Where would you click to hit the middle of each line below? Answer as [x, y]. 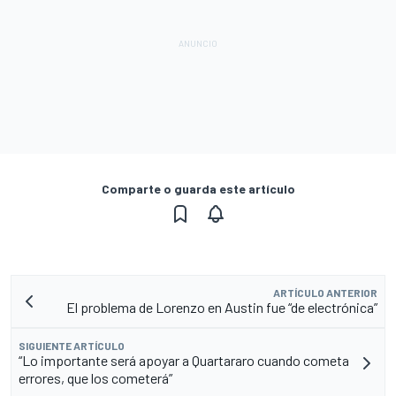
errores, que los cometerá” [95, 377]
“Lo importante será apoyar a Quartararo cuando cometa [184, 360]
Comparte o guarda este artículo [198, 188]
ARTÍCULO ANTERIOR [325, 292]
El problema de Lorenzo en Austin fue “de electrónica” [222, 307]
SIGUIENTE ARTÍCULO [72, 345]
